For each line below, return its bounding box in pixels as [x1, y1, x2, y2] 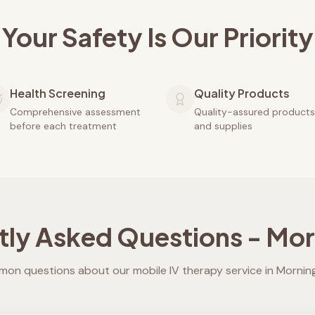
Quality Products [194, 86, 290, 101]
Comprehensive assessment [10, 105, 141, 118]
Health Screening [10, 86, 105, 101]
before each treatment [10, 120, 117, 132]
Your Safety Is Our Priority [1, 21, 314, 53]
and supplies [194, 120, 252, 132]
